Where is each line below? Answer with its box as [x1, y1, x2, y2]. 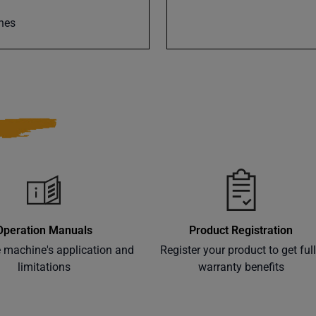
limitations [17, 260, 71, 274]
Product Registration [189, 224, 293, 237]
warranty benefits [197, 260, 284, 274]
